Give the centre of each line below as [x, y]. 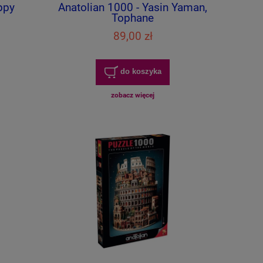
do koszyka [141, 72]
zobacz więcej [133, 95]
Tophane [133, 18]
